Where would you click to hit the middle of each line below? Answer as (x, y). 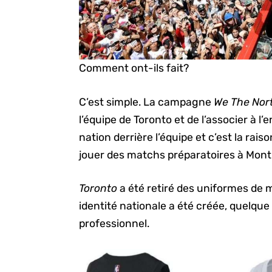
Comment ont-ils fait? (134, 68)
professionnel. (114, 224)
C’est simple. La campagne (147, 102)
